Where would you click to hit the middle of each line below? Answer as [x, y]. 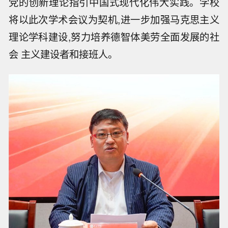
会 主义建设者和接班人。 [63, 54]
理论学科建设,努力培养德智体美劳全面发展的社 [114, 36]
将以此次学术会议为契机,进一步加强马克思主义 [114, 19]
